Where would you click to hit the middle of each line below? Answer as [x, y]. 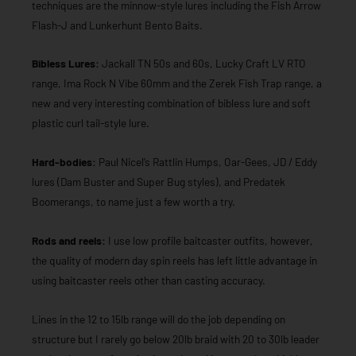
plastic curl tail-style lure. [91, 123]
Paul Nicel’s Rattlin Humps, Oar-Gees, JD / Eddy [207, 162]
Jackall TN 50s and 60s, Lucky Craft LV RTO [203, 64]
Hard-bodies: [64, 162]
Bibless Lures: [66, 64]
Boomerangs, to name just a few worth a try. [133, 202]
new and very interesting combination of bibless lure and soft [171, 103]
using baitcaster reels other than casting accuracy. [149, 281]
